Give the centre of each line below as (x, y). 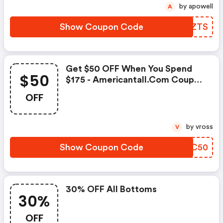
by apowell (201, 6)
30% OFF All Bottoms (111, 189)
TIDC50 (191, 147)
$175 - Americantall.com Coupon (135, 80)
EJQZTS (190, 27)
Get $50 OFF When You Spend (129, 69)
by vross (204, 127)
